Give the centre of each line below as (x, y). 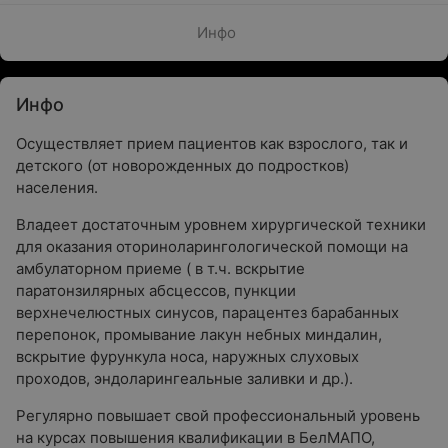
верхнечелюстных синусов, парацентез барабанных (207, 312)
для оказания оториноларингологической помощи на (212, 246)
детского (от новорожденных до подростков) (182, 165)
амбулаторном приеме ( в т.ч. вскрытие (160, 268)
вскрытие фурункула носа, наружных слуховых (187, 356)
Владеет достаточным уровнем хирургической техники (221, 224)
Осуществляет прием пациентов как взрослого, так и (212, 143)
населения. (57, 187)
